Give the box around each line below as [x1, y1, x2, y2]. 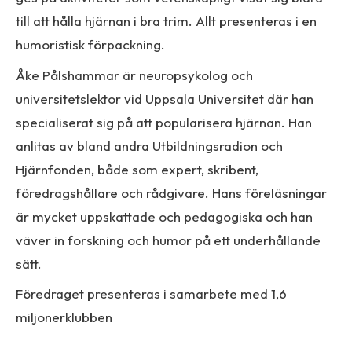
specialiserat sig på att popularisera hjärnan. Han [16, 113, 312, 130]
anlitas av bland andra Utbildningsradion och [16, 137, 283, 154]
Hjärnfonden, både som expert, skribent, [16, 160, 258, 178]
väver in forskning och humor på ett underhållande [16, 231, 321, 248]
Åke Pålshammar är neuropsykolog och [16, 66, 253, 83]
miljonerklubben [16, 309, 112, 325]
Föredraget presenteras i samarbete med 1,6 [16, 285, 287, 302]
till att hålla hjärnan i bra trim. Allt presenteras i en [16, 13, 317, 29]
